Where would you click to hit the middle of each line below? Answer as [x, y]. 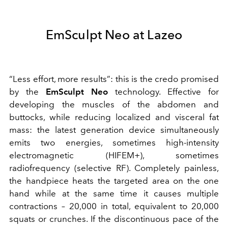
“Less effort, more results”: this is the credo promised [114, 79]
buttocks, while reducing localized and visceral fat [114, 117]
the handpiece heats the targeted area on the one [114, 180]
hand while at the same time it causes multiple [114, 193]
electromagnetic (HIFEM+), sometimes [114, 155]
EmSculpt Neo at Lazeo [114, 34]
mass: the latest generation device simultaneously [114, 130]
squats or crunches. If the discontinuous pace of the [114, 219]
